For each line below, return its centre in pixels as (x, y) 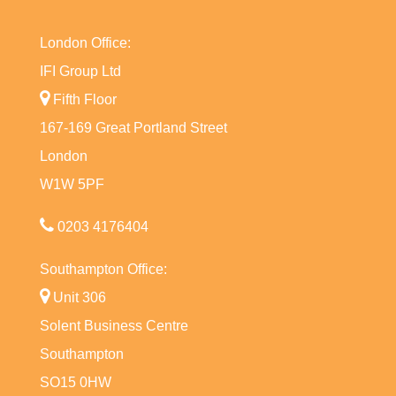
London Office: (85, 42)
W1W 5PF (72, 184)
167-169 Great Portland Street (133, 127)
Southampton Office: (103, 269)
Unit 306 (77, 297)
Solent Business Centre (114, 325)
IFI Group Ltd (80, 71)
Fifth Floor (83, 99)
